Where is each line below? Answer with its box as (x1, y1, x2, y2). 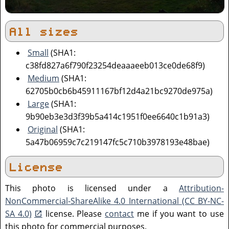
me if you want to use (134, 208, 224, 220)
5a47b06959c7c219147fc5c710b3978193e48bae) (26, 136, 210, 148)
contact (105, 208, 134, 220)
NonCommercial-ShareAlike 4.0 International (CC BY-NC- (5, 195, 224, 207)
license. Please (42, 208, 105, 220)
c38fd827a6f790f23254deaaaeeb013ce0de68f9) (26, 60, 205, 72)
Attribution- (179, 182, 224, 194)
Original (28, 124, 58, 135)
